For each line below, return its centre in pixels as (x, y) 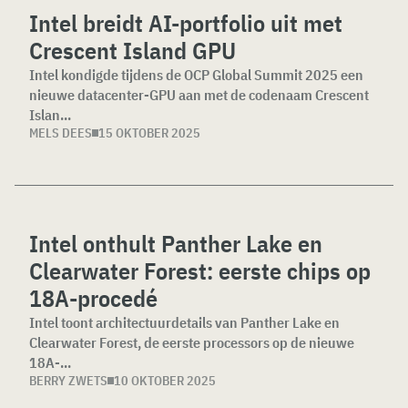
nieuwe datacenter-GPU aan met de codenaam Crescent (199, 95)
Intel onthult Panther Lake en (176, 243)
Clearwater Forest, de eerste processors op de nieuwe (192, 342)
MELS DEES (61, 133)
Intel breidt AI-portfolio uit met (186, 23)
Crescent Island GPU (133, 50)
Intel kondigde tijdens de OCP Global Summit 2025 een (196, 75)
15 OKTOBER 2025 (149, 133)
